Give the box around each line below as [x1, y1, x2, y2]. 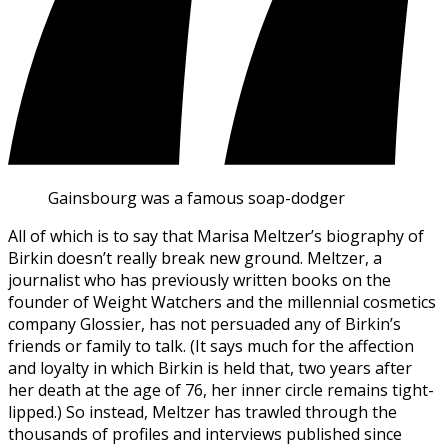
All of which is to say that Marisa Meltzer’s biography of [8, 224, 424, 247]
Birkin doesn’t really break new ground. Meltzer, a [8, 246, 382, 269]
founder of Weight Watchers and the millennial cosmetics [8, 290, 436, 313]
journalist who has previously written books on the [8, 268, 391, 291]
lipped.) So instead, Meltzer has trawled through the [8, 400, 397, 423]
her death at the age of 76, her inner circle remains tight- [8, 378, 434, 401]
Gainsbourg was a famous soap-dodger [48, 186, 345, 209]
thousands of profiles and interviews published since [8, 422, 402, 445]
